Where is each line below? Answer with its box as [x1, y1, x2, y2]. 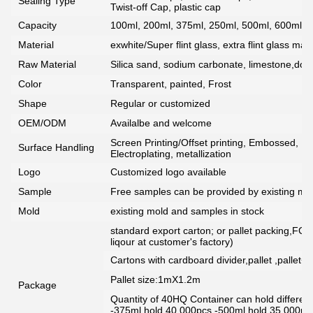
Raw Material [18, 59, 76, 71]
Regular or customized [110, 98, 210, 110]
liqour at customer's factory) [110, 236, 233, 248]
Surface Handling [18, 142, 94, 154]
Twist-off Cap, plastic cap [110, 1, 221, 13]
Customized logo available [110, 166, 226, 178]
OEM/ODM [18, 117, 66, 129]
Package [18, 279, 57, 291]
